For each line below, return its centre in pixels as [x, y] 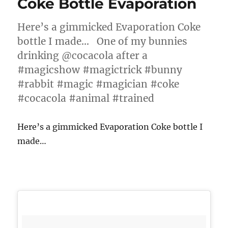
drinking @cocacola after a [83, 55]
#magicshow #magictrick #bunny [100, 70]
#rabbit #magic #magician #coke [98, 84]
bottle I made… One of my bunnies [103, 41]
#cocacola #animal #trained [86, 98]
